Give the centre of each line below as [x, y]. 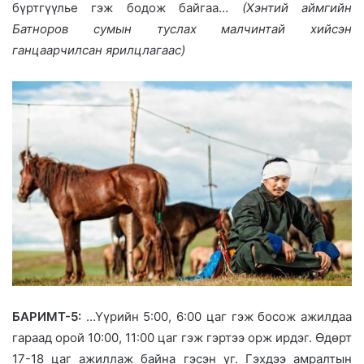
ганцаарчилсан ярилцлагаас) [99, 50]
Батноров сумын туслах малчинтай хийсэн [182, 28]
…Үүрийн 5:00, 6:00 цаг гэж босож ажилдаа [217, 316]
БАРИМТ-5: [47, 316]
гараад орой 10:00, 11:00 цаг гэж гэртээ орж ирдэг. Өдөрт [182, 337]
